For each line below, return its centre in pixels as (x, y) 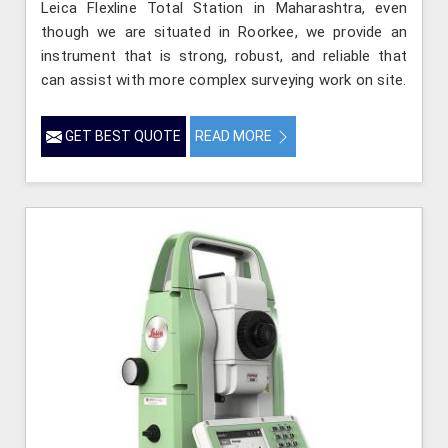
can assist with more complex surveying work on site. (224, 79)
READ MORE (235, 135)
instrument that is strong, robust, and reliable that (224, 55)
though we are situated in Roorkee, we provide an (224, 31)
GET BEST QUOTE (121, 135)
